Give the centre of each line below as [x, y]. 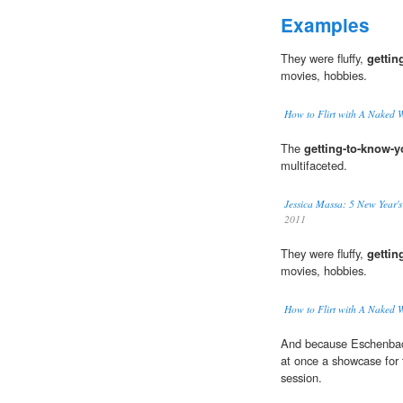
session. [301, 378]
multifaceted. [314, 166]
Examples [325, 25]
